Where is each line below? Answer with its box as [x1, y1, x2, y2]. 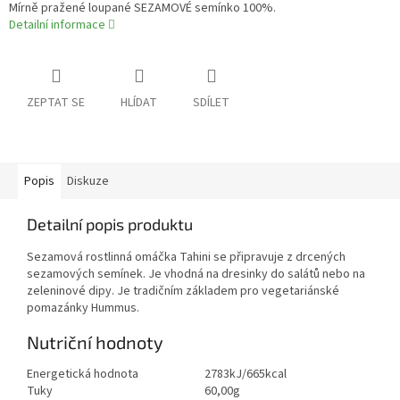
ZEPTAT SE [27, 94, 85, 112]
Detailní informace [9, 16, 105, 35]
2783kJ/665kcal [204, 365, 287, 384]
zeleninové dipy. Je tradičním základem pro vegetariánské [27, 282, 339, 301]
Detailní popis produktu [27, 214, 193, 235]
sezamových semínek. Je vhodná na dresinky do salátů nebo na [27, 265, 365, 284]
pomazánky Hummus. [27, 299, 139, 318]
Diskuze [67, 172, 109, 191]
